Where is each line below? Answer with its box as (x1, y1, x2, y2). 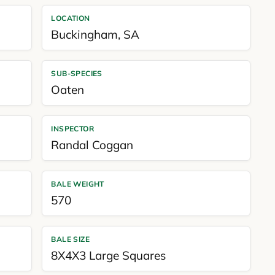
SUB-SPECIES (51, 69, 103, 78)
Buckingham (51, 27, 118, 42)
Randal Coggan (51, 137, 134, 152)
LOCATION (51, 14, 90, 23)
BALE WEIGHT (51, 179, 104, 188)
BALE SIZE (51, 234, 90, 244)
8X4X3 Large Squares (51, 248, 166, 263)
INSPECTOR (51, 124, 94, 133)
